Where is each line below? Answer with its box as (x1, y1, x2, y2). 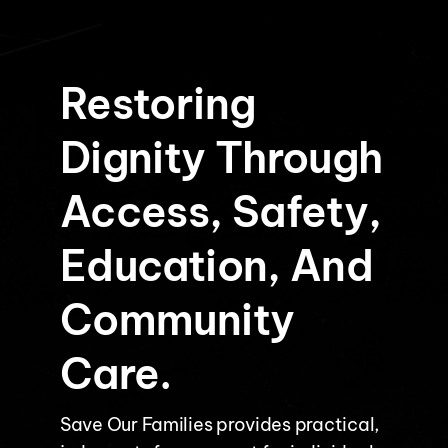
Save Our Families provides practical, (59, 413, 379, 436)
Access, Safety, (59, 185, 382, 238)
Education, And (59, 239, 374, 292)
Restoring (59, 77, 256, 130)
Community (59, 293, 295, 346)
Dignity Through (59, 131, 383, 184)
